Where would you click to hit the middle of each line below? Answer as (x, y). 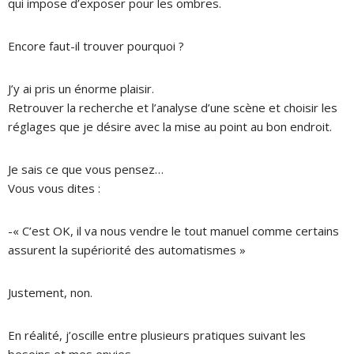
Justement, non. (50, 292)
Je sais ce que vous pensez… (86, 169)
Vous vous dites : (54, 188)
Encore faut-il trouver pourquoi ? (96, 45)
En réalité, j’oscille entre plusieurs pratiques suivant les (157, 335)
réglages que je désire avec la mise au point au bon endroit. (170, 126)
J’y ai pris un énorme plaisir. (81, 88)
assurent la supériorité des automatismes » (127, 249)
